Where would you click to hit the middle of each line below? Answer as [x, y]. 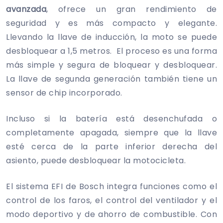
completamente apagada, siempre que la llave [111, 132]
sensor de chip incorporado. [64, 93]
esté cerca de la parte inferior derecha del [111, 146]
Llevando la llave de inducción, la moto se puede [111, 37]
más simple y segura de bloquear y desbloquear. [111, 65]
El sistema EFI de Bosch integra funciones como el [111, 186]
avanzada [26, 9]
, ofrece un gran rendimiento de [132, 9]
